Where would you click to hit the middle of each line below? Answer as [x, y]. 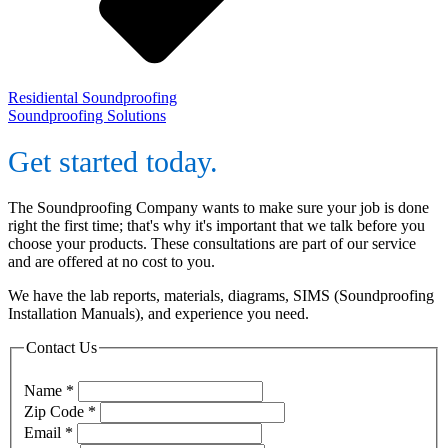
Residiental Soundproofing [92, 98]
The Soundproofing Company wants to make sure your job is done [218, 207]
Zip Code [56, 412]
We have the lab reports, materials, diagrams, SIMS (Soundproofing [221, 295]
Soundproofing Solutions [87, 116]
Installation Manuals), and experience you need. [158, 313]
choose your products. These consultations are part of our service [212, 243]
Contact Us [61, 347]
